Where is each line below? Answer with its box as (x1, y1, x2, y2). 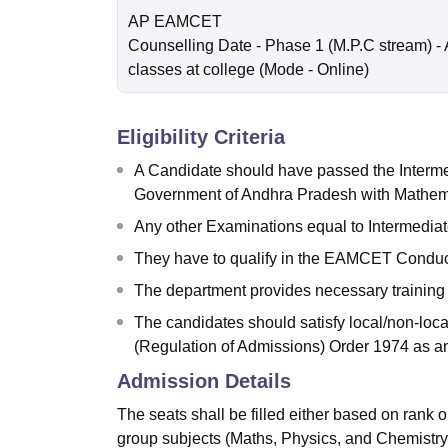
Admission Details (117, 370, 291, 393)
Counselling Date (128, 37, 252, 55)
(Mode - (259, 61, 317, 79)
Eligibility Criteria (117, 126, 285, 149)
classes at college (128, 61, 255, 79)
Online (317, 61, 364, 79)
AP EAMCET (128, 13, 222, 31)
